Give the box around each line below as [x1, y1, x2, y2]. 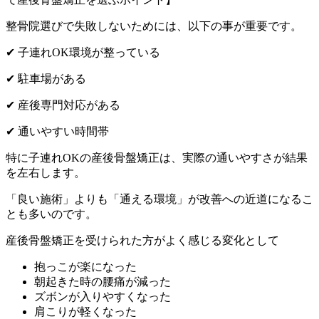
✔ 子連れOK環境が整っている [6, 46, 160, 59]
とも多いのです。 [6, 208, 97, 221]
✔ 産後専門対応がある [6, 99, 120, 112]
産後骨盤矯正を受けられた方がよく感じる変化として [6, 234, 279, 247]
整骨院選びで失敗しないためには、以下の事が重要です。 [6, 20, 302, 33]
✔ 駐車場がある [6, 73, 86, 85]
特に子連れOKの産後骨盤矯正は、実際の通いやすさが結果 [6, 152, 308, 164]
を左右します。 [6, 167, 85, 179]
